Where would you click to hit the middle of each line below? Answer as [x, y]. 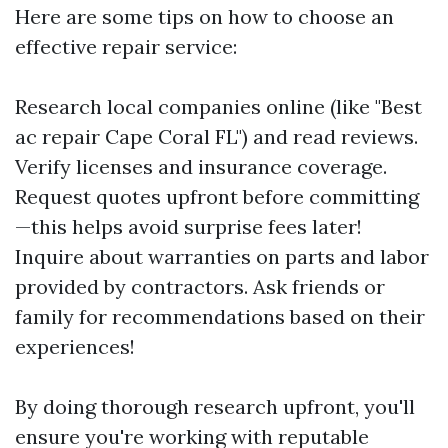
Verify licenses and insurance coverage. [201, 166]
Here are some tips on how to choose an [204, 16]
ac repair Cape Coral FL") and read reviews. [216, 136]
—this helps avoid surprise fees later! [188, 226]
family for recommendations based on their [220, 316]
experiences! [75, 346]
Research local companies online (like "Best [218, 106]
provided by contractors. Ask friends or [200, 286]
